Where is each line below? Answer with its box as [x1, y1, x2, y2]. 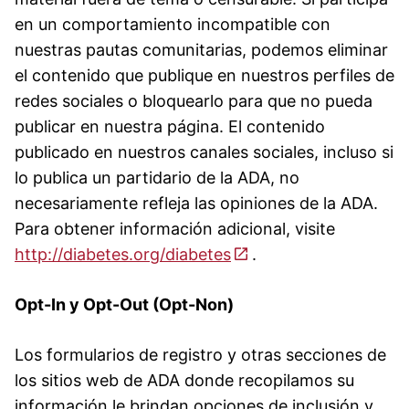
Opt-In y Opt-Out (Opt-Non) [15, 294, 234, 314]
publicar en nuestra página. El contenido [15, 116, 325, 136]
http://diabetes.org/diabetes [15, 244, 231, 264]
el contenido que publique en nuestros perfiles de [15, 65, 394, 85]
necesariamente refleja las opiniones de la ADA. [15, 193, 378, 213]
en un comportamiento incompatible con [15, 14, 330, 34]
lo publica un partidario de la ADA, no [15, 167, 299, 187]
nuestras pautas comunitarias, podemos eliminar [15, 39, 388, 59]
